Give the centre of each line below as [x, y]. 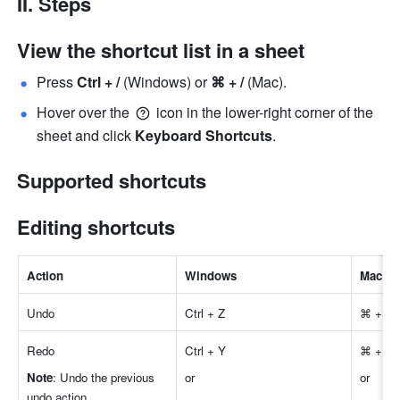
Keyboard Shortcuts [204, 136]
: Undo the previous [104, 378]
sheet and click [86, 136]
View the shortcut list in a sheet [161, 50]
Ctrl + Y [208, 351]
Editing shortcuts [96, 227]
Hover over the [85, 112]
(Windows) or [166, 82]
